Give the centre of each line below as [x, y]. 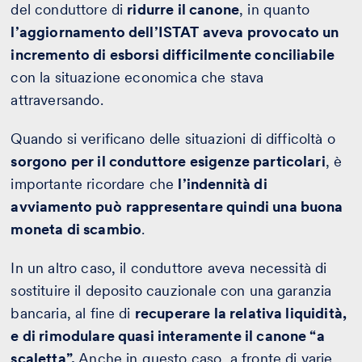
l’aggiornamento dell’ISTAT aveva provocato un [175, 32]
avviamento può [66, 206]
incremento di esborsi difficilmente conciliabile [173, 54]
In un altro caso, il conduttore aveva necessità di [169, 267]
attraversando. [59, 99]
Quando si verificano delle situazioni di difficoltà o [173, 138]
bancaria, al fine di [73, 313]
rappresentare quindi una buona [234, 206]
